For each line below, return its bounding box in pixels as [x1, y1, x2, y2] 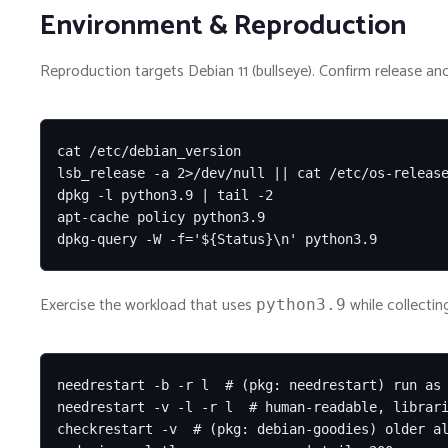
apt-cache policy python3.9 [57, 208, 265, 225]
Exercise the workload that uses [40, 291, 256, 319]
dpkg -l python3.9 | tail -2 [57, 186, 273, 203]
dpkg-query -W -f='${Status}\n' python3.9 [57, 230, 377, 247]
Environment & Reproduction [40, 2, 406, 49]
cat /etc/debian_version [57, 142, 241, 159]
